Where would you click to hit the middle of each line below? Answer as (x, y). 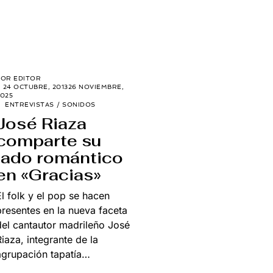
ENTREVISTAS (30, 104)
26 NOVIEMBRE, (96, 87)
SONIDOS (79, 104)
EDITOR (27, 78)
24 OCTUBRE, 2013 (35, 87)
